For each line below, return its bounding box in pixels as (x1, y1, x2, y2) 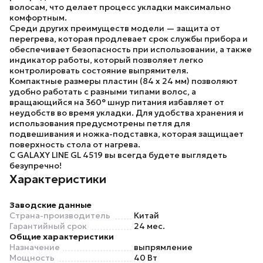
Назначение (9, 242, 60, 252)
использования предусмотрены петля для (9, 118, 190, 129)
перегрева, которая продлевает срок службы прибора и (9, 33, 248, 44)
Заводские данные (9, 200, 92, 210)
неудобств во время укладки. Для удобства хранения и (9, 107, 244, 118)
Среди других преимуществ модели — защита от (9, 23, 220, 33)
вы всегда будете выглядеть (103, 150, 227, 160)
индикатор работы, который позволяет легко (9, 55, 203, 65)
